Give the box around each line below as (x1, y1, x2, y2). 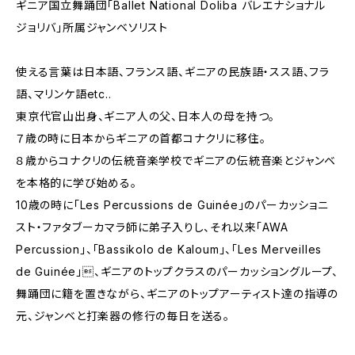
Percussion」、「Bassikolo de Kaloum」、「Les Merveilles (16, 242, 323, 256)
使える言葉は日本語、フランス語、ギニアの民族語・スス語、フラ (16, 65, 330, 78)
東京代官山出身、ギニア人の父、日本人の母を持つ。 (16, 109, 276, 123)
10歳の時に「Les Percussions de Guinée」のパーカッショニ (16, 198, 329, 212)
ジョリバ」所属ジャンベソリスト (16, 21, 168, 34)
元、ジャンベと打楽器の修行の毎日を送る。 (16, 309, 231, 323)
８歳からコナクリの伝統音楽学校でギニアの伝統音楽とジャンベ (16, 154, 337, 167)
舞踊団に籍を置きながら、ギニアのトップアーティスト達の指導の (16, 287, 338, 300)
